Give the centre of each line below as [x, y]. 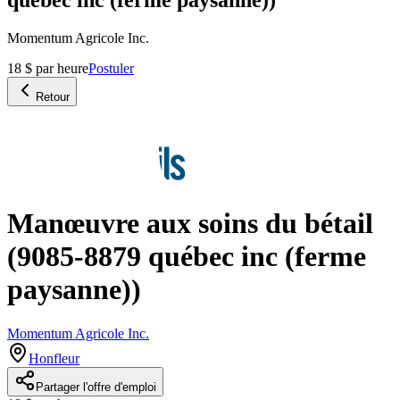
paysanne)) [74, 290]
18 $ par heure [48, 68]
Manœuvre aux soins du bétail [190, 224]
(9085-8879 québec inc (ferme [187, 257]
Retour [53, 96]
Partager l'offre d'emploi [96, 387]
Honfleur [54, 358]
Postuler [111, 68]
